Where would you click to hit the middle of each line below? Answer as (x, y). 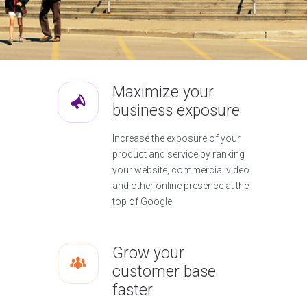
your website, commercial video (181, 170)
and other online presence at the (181, 186)
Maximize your (163, 92)
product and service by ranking (179, 154)
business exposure (176, 111)
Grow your (148, 253)
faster (133, 290)
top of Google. (143, 201)
